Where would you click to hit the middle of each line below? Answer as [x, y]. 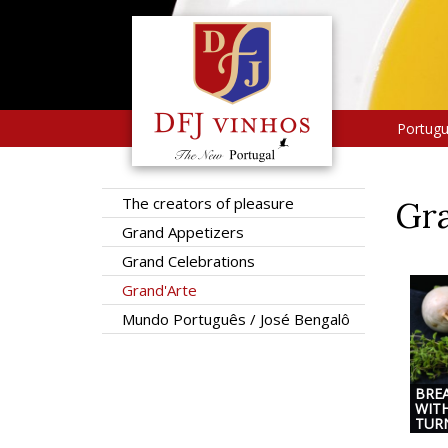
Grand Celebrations [188, 261]
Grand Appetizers [183, 232]
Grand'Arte [159, 290]
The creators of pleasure [208, 203]
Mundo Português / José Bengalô [236, 319]
